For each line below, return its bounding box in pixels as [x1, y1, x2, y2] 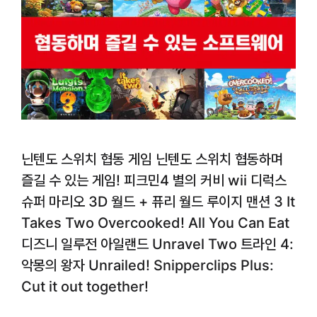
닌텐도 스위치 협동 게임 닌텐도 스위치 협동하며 [21, 151, 283, 168]
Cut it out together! [21, 278, 149, 296]
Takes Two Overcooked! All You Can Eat [21, 214, 289, 232]
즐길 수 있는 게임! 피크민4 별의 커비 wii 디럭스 [21, 172, 287, 190]
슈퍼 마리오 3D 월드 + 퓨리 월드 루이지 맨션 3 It [21, 193, 295, 211]
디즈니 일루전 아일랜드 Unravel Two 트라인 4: [21, 236, 294, 253]
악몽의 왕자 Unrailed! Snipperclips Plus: [21, 257, 274, 275]
